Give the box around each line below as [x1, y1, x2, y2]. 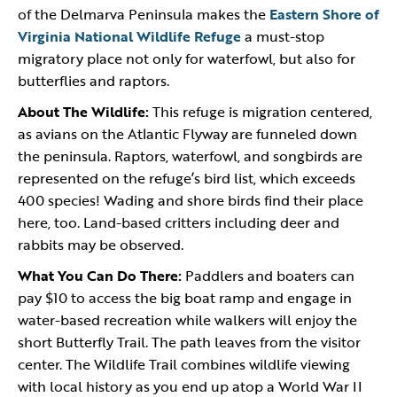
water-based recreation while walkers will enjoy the [18, 309, 357, 331]
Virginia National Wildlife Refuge [18, 26, 241, 47]
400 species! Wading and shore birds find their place [18, 190, 363, 211]
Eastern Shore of [269, 4, 379, 25]
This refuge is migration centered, [149, 101, 372, 122]
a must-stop [241, 26, 324, 47]
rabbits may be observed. [18, 234, 183, 255]
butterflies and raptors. [18, 70, 169, 91]
